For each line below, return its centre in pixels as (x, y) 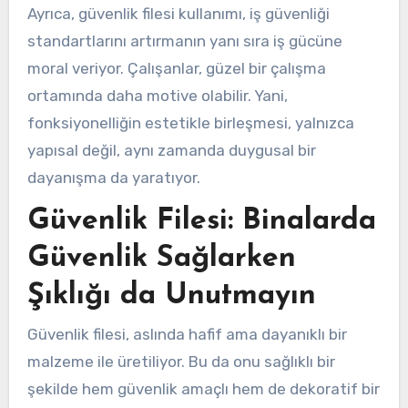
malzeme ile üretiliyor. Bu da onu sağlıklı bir (181, 361)
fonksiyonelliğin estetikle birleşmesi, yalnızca (190, 122)
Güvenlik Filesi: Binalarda (201, 221)
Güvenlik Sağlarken (161, 258)
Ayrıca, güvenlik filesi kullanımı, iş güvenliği (178, 13)
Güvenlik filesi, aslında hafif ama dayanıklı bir (187, 334)
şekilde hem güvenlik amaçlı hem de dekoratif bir (203, 388)
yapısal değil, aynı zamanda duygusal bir (171, 150)
